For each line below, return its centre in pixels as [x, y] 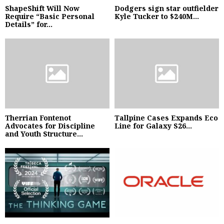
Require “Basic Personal [50, 16]
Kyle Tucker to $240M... [157, 16]
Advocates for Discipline [50, 125]
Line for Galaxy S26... [153, 125]
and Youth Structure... [44, 133]
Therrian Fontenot [38, 117]
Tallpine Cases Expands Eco [166, 117]
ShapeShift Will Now [42, 8]
